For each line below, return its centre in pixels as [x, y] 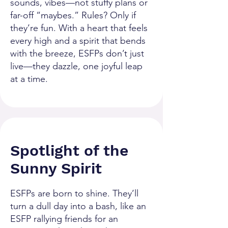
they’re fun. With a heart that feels [79, 28]
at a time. [29, 79]
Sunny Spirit [56, 168]
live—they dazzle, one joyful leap [76, 66]
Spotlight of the [69, 150]
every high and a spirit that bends [78, 41]
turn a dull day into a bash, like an [78, 206]
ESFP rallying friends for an [64, 219]
